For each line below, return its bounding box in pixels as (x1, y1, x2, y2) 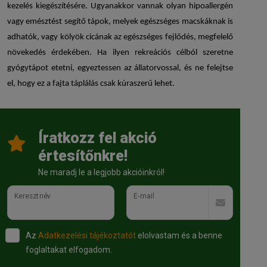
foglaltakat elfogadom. (26, 245, 112, 255)
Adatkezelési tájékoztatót (38, 231, 136, 241)
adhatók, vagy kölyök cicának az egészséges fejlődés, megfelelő (7, 33, 233, 42)
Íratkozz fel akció (38, 129, 157, 147)
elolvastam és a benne (136, 231, 222, 241)
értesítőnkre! (38, 147, 128, 165)
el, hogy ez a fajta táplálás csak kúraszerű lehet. (7, 79, 175, 89)
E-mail (133, 192, 154, 200)
